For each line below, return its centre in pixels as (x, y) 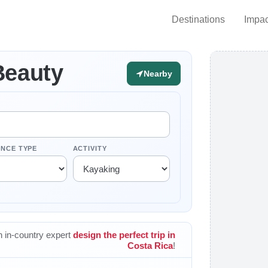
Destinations (198, 19)
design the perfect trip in (124, 235)
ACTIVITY (90, 148)
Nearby (158, 73)
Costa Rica (150, 246)
